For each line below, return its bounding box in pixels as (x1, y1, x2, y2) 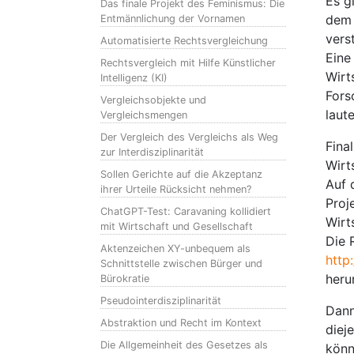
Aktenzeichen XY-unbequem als (100, 243, 250, 254)
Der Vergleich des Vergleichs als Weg (100, 131, 278, 143)
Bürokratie (100, 273, 149, 284)
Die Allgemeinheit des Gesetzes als (100, 339, 268, 351)
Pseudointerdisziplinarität (100, 295, 221, 307)
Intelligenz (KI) (100, 72, 168, 84)
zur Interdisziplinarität (100, 146, 204, 158)
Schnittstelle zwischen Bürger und (100, 258, 262, 269)
